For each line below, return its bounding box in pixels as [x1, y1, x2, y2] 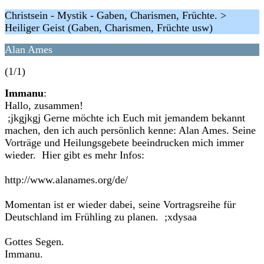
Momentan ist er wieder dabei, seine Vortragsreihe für [5, 199, 236, 210]
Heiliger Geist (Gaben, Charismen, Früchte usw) [5, 22, 213, 34]
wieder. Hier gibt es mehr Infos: [5, 149, 144, 161]
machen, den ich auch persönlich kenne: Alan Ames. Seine [5, 124, 256, 136]
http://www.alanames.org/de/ [5, 174, 128, 186]
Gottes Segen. [5, 236, 64, 247]
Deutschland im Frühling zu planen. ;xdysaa [5, 211, 197, 223]
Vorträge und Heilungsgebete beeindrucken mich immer [5, 137, 244, 148]
